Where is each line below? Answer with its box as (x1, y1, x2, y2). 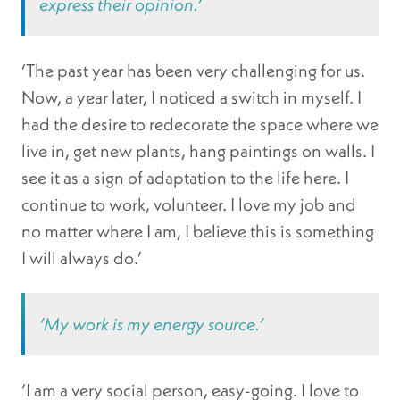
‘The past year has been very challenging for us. (21, 59, 365, 82)
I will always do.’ (21, 246, 142, 270)
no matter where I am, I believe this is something (21, 220, 374, 243)
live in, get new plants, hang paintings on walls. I (21, 139, 375, 162)
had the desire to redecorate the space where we (21, 112, 379, 136)
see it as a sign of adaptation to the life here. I (21, 166, 349, 189)
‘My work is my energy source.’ (39, 312, 263, 336)
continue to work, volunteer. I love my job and (21, 193, 356, 216)
